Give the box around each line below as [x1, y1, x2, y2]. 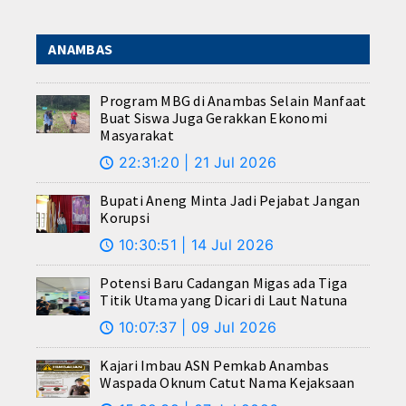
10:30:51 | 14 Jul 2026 [113, 236, 275, 255]
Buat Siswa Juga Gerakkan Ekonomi [100, 109, 328, 128]
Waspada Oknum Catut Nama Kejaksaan [100, 373, 355, 392]
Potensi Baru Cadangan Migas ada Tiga [100, 274, 348, 293]
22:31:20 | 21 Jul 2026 [113, 153, 277, 172]
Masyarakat [100, 126, 174, 145]
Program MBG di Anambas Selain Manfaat [100, 92, 367, 111]
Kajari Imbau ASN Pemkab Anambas [100, 356, 329, 375]
